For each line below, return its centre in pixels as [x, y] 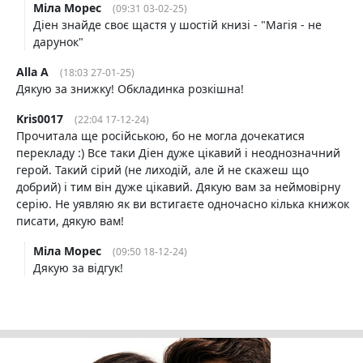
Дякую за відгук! [78, 268]
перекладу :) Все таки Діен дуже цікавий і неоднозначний [178, 153]
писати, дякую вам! [70, 221]
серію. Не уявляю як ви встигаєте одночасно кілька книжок [183, 204]
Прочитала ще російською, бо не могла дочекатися [160, 136]
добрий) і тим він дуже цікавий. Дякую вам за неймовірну [178, 187]
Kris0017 [40, 119]
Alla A [32, 72]
